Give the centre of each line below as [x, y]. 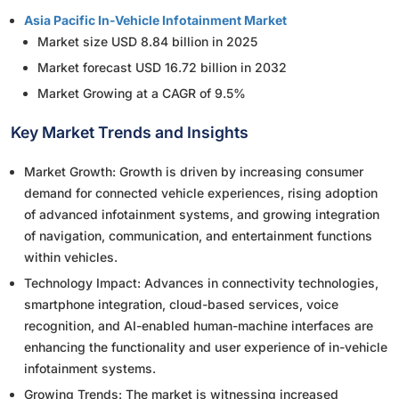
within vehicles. [71, 257]
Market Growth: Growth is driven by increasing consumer [194, 172]
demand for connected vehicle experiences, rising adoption [201, 193]
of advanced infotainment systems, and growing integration [202, 215]
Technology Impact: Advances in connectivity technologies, [201, 283]
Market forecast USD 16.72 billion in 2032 [162, 68]
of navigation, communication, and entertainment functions [198, 236]
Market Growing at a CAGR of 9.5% [142, 94]
